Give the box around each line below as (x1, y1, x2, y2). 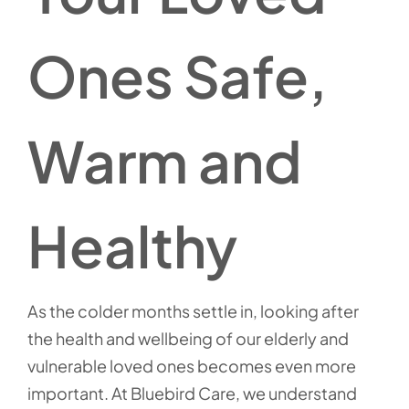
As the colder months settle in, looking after (27, 300, 359, 321)
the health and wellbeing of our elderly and (27, 328, 349, 349)
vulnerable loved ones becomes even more (27, 355, 356, 376)
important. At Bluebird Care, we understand (27, 383, 357, 404)
